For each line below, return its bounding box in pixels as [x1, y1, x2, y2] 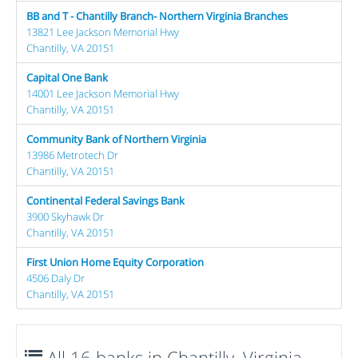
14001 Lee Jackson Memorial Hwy [26, 86, 179, 101]
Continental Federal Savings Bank [26, 193, 185, 208]
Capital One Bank [26, 70, 108, 85]
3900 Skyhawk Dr [26, 209, 104, 224]
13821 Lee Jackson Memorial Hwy [26, 24, 179, 39]
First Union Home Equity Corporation [26, 254, 204, 269]
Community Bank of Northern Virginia [26, 131, 206, 146]
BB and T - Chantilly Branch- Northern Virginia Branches [26, 8, 288, 23]
